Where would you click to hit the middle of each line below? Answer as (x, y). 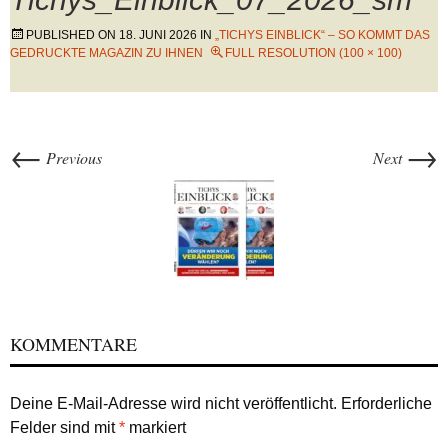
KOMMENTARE (73, 344)
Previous (72, 157)
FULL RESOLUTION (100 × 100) (313, 53)
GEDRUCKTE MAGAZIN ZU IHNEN (106, 53)
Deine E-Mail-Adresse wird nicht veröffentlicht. (173, 403)
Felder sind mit (64, 427)
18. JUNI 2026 (158, 35)
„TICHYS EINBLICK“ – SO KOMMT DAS (322, 35)
